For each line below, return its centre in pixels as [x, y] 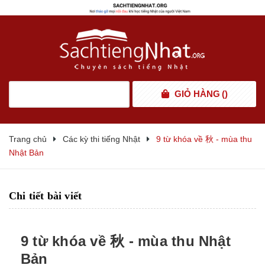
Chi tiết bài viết [46, 196]
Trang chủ [28, 139]
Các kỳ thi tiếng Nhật [101, 139]
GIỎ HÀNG [197, 94]
